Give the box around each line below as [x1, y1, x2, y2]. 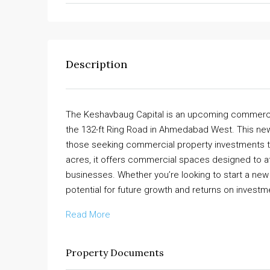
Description [66, 57, 127, 71]
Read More [66, 209, 110, 220]
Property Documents [66, 246, 164, 259]
